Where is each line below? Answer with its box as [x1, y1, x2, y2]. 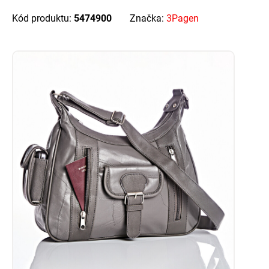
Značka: [130, 13, 166, 25]
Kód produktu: [12, 13, 74, 25]
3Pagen [166, 13, 199, 25]
